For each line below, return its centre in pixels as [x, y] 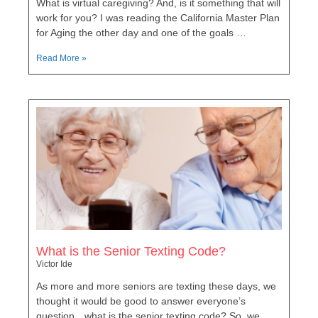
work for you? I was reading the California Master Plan [158, 17]
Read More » [61, 58]
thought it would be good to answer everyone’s [141, 301]
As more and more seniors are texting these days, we [156, 286]
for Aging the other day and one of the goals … [141, 32]
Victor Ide [54, 264]
